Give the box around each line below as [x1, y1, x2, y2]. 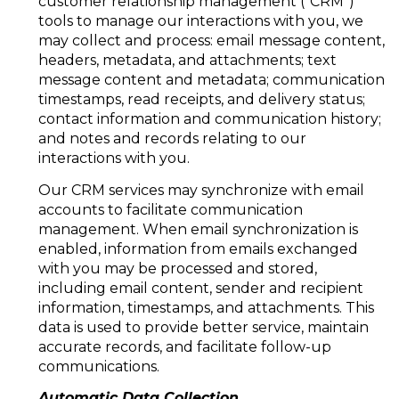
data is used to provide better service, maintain [37, 318, 369, 336]
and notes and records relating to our [37, 130, 306, 148]
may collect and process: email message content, [37, 32, 385, 50]
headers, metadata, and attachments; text [37, 52, 337, 69]
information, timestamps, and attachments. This [37, 298, 374, 316]
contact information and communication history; [37, 110, 381, 128]
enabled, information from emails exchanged [37, 240, 358, 257]
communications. [37, 357, 159, 375]
